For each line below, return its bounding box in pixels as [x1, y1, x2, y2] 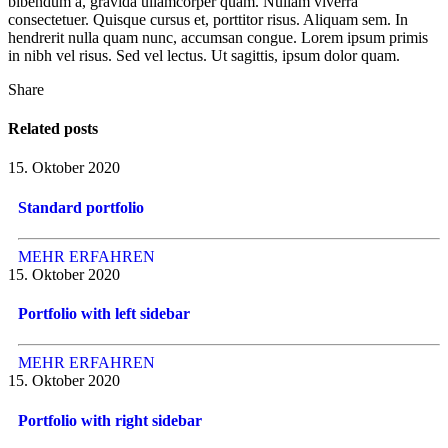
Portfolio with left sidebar [18, 305, 190, 323]
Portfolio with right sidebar [18, 411, 202, 429]
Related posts [8, 120, 98, 138]
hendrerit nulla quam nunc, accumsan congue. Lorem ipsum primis [8, 28, 428, 46]
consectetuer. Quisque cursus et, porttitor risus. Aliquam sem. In [8, 10, 408, 28]
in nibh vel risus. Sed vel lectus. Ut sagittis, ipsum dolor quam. [8, 46, 400, 64]
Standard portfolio [18, 198, 144, 216]
